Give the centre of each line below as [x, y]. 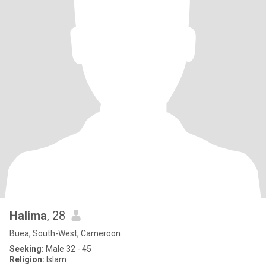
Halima [28, 216]
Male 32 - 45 [68, 249]
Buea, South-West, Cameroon [65, 233]
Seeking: [27, 249]
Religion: [27, 259]
